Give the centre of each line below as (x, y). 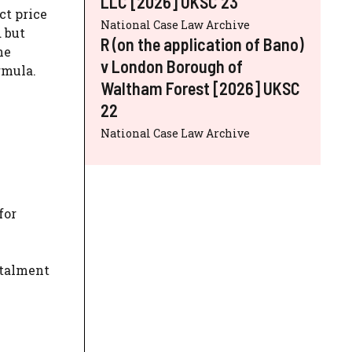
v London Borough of (172, 66)
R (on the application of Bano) (202, 44)
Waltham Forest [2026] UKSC (200, 88)
